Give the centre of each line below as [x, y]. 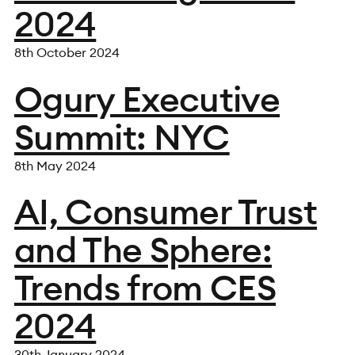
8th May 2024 [55, 165]
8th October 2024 [67, 53]
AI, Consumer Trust [165, 212]
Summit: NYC [122, 137]
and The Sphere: [143, 250]
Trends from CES [145, 288]
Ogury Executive [147, 99]
